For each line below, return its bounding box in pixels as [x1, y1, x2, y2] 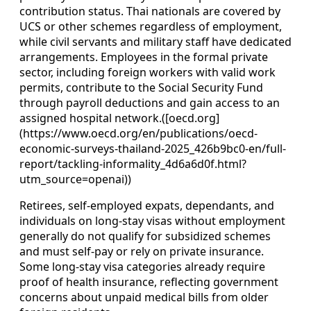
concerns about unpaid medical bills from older [19, 289, 269, 305]
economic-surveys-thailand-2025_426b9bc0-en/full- [19, 141, 286, 157]
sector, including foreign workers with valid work [19, 65, 276, 81]
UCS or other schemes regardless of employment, [19, 19, 282, 35]
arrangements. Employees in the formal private [19, 49, 268, 65]
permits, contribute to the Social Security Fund [19, 80, 263, 96]
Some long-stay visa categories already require [19, 259, 265, 275]
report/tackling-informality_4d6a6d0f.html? [19, 156, 246, 172]
